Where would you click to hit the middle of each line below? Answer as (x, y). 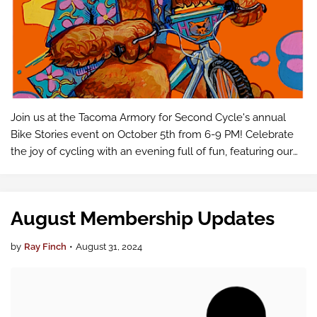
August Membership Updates (143, 218)
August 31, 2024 (109, 247)
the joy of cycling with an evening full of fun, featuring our (152, 151)
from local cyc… (48, 185)
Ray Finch (45, 247)
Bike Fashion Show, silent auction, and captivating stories (148, 168)
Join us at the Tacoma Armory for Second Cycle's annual (148, 117)
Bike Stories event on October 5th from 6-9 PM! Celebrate (152, 134)
